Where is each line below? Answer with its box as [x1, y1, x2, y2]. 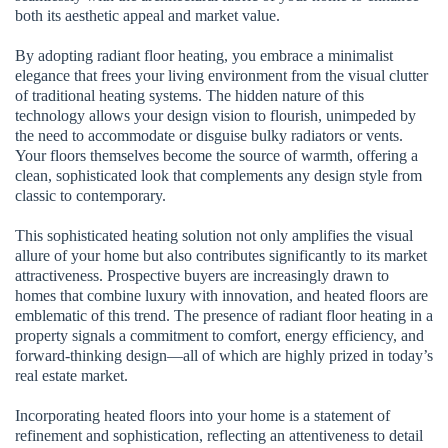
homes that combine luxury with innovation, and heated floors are [15, 286, 428, 304]
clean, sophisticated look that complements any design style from [15, 166, 422, 184]
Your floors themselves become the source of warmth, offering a [15, 146, 418, 164]
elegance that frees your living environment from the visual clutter [15, 66, 428, 84]
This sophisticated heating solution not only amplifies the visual [15, 226, 413, 244]
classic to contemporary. [15, 186, 166, 204]
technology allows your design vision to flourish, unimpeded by [15, 106, 416, 124]
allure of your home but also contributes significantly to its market [15, 246, 427, 264]
